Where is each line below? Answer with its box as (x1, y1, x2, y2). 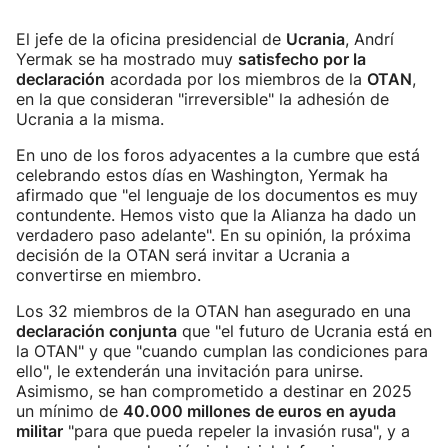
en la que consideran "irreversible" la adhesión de (16, 89, 389, 109)
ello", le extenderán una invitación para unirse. (16, 361, 363, 381)
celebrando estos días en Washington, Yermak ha (16, 165, 388, 185)
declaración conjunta (16, 321, 177, 341)
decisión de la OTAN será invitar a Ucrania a (16, 245, 350, 265)
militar (16, 421, 63, 441)
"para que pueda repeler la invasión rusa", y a (63, 421, 410, 441)
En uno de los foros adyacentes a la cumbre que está (16, 145, 420, 165)
